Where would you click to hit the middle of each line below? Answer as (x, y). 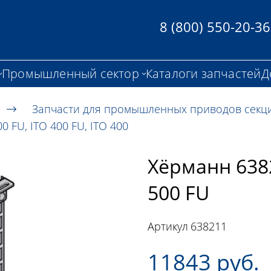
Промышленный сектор (70, 73)
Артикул (168, 227)
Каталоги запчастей (203, 73)
